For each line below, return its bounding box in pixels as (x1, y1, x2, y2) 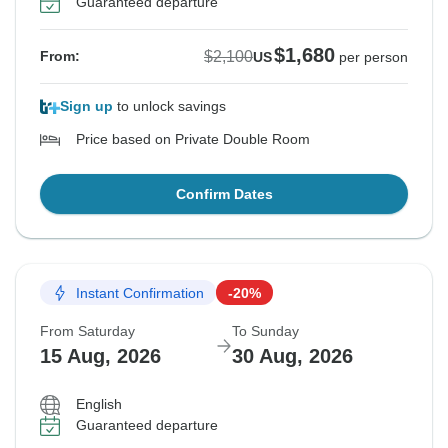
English (76, 396, 122, 413)
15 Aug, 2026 (40, 345, 161, 368)
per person (339, 49, 408, 66)
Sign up (60, 98, 113, 115)
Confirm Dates (175, 186, 273, 203)
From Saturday (40, 323, 135, 340)
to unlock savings (113, 98, 226, 115)
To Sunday (232, 323, 299, 340)
